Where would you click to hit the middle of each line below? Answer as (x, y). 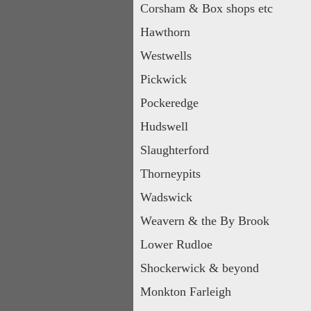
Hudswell (164, 126)
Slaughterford (175, 150)
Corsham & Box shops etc (207, 8)
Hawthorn (165, 32)
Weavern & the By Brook (205, 221)
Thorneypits (170, 174)
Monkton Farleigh (186, 292)
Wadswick (166, 197)
